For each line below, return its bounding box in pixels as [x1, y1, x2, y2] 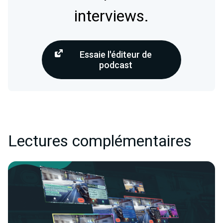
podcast [99, 59, 132, 70]
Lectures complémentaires [8, 129, 192, 153]
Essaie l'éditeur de [79, 49, 152, 60]
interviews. [74, 4, 149, 28]
